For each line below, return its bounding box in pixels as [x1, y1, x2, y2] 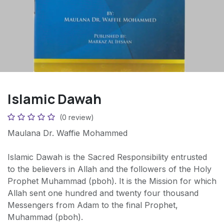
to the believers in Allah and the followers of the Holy [7, 164, 211, 174]
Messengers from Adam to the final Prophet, [7, 200, 178, 210]
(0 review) [59, 113, 94, 122]
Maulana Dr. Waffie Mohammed [7, 128, 127, 138]
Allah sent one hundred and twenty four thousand [7, 188, 198, 198]
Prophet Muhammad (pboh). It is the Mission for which [7, 176, 216, 186]
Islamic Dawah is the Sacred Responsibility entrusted [7, 152, 207, 162]
